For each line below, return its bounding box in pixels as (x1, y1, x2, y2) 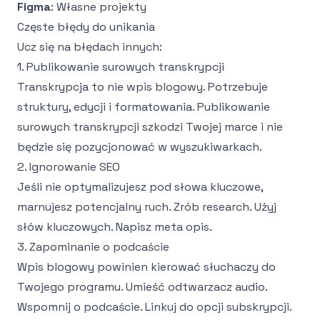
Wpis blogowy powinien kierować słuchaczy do (17, 259, 276, 274)
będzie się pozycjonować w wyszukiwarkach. (17, 139, 262, 154)
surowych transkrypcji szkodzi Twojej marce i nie (17, 119, 283, 134)
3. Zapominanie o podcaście (17, 239, 169, 254)
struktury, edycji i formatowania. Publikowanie (17, 99, 270, 114)
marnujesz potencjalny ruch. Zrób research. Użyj (17, 199, 276, 214)
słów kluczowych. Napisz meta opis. (17, 219, 212, 234)
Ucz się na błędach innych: (17, 39, 162, 54)
